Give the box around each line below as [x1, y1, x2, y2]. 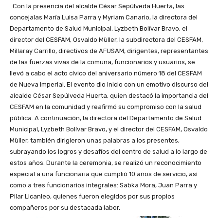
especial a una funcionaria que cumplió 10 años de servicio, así [10, 170, 198, 178]
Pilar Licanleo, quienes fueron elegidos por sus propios [10, 192, 175, 200]
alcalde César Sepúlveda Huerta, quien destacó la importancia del [10, 91, 208, 99]
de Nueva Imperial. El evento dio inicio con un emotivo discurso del [10, 80, 208, 88]
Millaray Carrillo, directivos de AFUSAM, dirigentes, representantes [10, 47, 208, 54]
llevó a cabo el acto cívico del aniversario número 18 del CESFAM [10, 69, 202, 77]
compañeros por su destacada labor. [10, 203, 120, 211]
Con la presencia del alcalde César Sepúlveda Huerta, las [10, 2, 184, 10]
